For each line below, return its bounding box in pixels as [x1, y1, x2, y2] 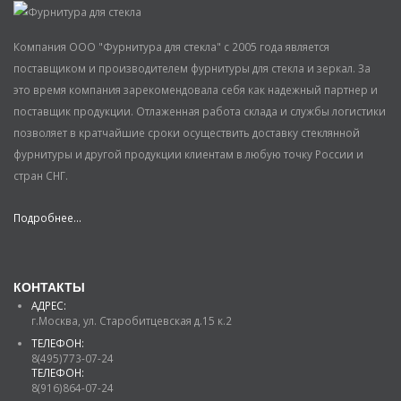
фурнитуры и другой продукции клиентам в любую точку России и [13, 146, 363, 161]
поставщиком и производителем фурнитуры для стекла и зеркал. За [13, 60, 371, 75]
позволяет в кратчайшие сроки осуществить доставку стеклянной [13, 124, 360, 140]
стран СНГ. [13, 167, 68, 183]
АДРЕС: [31, 298, 66, 313]
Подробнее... [13, 210, 81, 226]
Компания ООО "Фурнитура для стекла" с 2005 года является [13, 38, 329, 54]
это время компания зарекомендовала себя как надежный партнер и [13, 81, 378, 97]
